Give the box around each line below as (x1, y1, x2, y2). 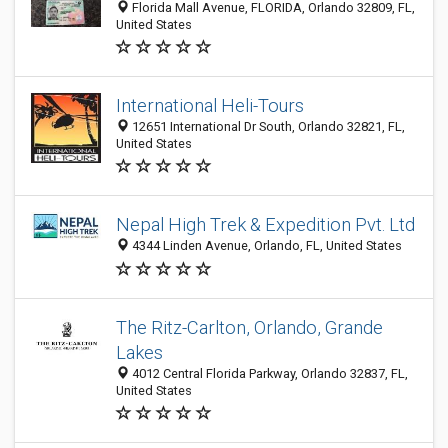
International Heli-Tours (116, 95, 304, 116)
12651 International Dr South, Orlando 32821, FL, (129, 119, 405, 134)
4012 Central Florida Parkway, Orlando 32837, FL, (129, 366, 408, 381)
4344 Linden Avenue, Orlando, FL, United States (129, 238, 402, 254)
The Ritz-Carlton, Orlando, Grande (116, 317, 383, 338)
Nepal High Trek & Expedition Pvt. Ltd (116, 214, 415, 236)
